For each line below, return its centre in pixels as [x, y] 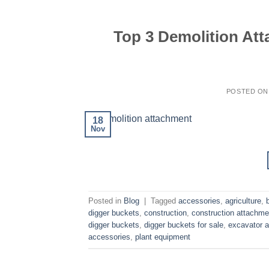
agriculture [243, 201]
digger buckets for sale [184, 225]
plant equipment [163, 237]
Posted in [106, 201]
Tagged [165, 201]
